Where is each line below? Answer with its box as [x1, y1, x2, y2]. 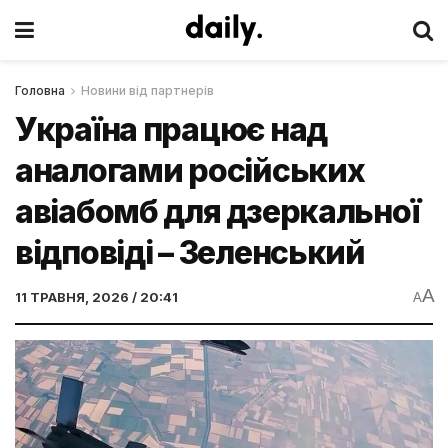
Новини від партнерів [81, 83, 214, 98]
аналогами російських [15, 151, 365, 190]
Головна [15, 83, 65, 98]
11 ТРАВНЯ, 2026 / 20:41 [15, 288, 178, 305]
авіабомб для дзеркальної [15, 192, 420, 231]
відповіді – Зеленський [15, 233, 365, 272]
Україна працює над [15, 110, 327, 149]
